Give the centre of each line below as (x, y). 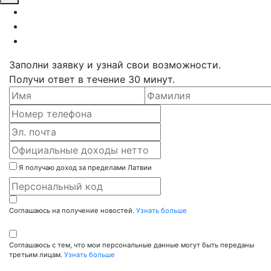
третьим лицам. (37, 255)
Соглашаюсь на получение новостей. (73, 211)
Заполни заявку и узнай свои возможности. (115, 65)
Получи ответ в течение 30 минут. (92, 80)
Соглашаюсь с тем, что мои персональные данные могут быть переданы (132, 245)
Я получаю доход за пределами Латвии (85, 168)
